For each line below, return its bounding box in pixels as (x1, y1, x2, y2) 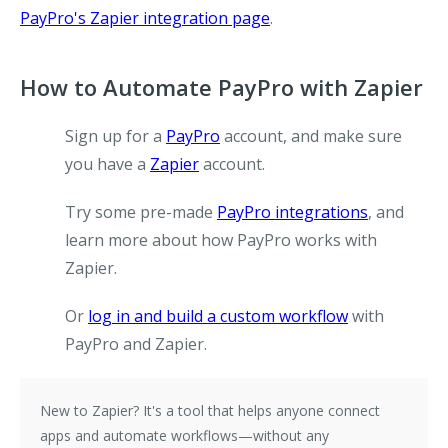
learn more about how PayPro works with (65, 229, 377, 251)
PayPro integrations (217, 201, 368, 223)
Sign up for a (65, 125, 166, 147)
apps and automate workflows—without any (40, 426, 329, 445)
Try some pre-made (65, 201, 217, 223)
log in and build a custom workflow (88, 305, 348, 327)
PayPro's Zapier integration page (20, 7, 270, 29)
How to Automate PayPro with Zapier (20, 72, 423, 102)
